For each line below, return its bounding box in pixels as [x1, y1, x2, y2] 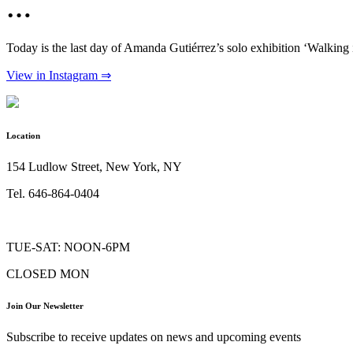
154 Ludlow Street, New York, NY [6, 159, 182, 173]
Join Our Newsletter [6, 300, 84, 310]
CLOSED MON [6, 266, 90, 281]
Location [6, 130, 40, 140]
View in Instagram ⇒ [6, 68, 111, 82]
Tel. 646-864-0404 [6, 186, 99, 200]
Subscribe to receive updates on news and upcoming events [6, 329, 301, 344]
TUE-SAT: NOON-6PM [6, 240, 130, 254]
